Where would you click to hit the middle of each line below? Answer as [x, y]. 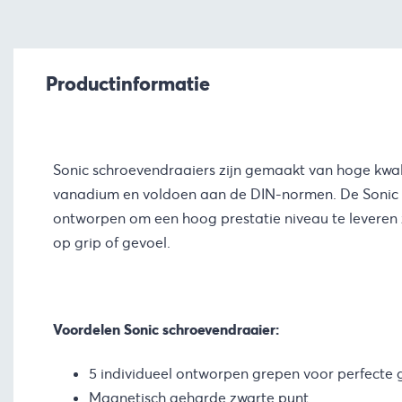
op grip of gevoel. [111, 242]
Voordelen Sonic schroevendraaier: [166, 330]
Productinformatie [128, 84]
